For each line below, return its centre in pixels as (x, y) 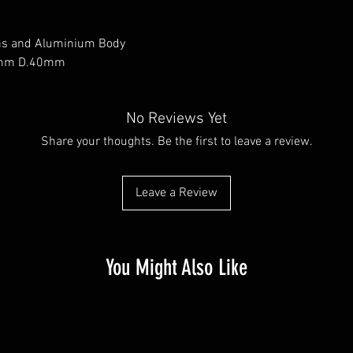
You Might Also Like (176, 268)
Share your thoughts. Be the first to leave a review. (176, 142)
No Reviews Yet (176, 119)
